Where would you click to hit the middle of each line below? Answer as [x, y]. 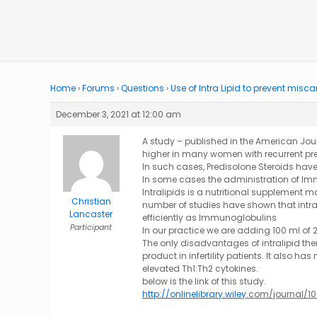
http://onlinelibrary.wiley [195, 294]
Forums [99, 88]
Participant [91, 227]
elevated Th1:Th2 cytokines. [202, 269]
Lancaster [91, 214]
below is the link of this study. [204, 281]
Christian [91, 201]
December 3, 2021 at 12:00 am [119, 114]
